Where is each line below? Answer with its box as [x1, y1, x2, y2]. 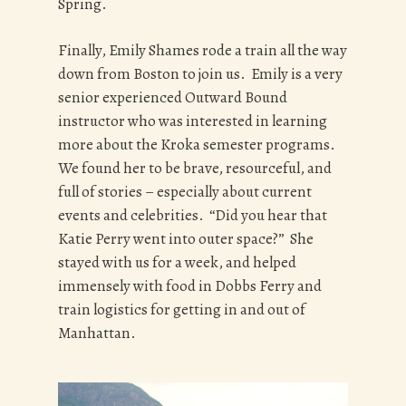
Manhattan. [58, 323, 139, 344]
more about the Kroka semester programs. [58, 134, 338, 156]
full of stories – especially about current [58, 181, 312, 203]
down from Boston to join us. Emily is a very [58, 63, 343, 85]
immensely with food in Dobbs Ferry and [58, 275, 322, 297]
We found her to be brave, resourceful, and [58, 158, 332, 179]
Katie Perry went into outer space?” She [58, 228, 314, 250]
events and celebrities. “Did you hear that [58, 205, 327, 227]
